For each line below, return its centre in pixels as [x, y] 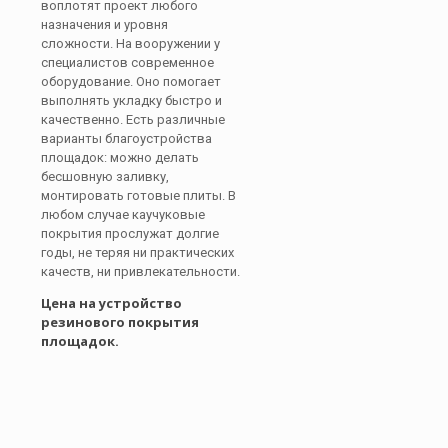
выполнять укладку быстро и [131, 100]
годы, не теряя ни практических [137, 252]
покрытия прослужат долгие [130, 233]
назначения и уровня [104, 24]
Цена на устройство [111, 303]
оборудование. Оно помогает [131, 81]
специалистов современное [127, 62]
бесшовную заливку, [105, 176]
